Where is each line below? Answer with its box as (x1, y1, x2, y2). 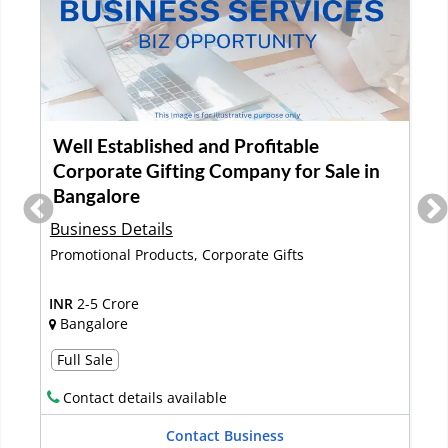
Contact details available (61, 403, 226, 423)
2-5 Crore (72, 293, 139, 313)
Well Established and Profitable (51, 133, 318, 157)
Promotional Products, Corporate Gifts (48, 245, 303, 265)
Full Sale (55, 349, 112, 369)
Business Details (48, 218, 172, 241)
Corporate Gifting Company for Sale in (51, 158, 379, 182)
